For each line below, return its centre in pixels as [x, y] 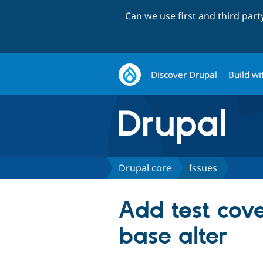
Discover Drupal [184, 74]
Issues [203, 168]
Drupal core [145, 168]
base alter [173, 237]
